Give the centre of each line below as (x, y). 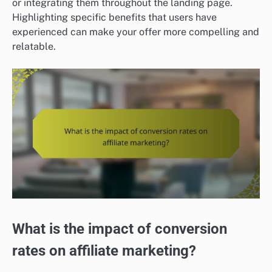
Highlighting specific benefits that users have (114, 18)
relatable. (34, 47)
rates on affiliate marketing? (104, 250)
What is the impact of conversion (120, 229)
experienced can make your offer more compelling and (136, 32)
